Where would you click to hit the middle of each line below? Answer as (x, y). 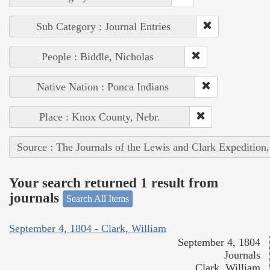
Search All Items (98, 199)
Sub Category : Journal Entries (103, 27)
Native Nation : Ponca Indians (102, 87)
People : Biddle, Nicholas (97, 57)
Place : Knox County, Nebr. (100, 117)
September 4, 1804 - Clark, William (88, 228)
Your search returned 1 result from (114, 183)
